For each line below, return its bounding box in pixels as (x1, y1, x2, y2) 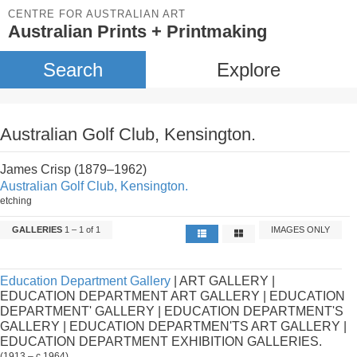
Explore (216, 59, 280, 80)
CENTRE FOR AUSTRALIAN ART (8, 8, 186, 20)
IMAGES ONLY (271, 225, 331, 234)
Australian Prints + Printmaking (8, 22, 267, 41)
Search (42, 59, 103, 80)
